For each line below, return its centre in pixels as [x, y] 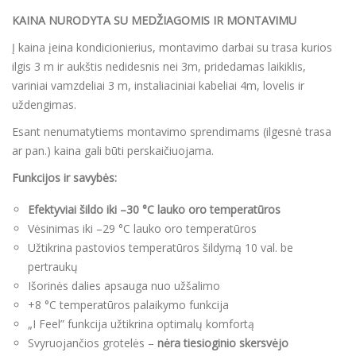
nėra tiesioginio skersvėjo [223, 342]
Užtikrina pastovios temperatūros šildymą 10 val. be [161, 247]
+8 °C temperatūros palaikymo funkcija [128, 304]
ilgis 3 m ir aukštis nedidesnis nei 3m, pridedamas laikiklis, [159, 66]
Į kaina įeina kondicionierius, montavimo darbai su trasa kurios [172, 47]
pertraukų [53, 266]
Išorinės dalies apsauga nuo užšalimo [124, 285]
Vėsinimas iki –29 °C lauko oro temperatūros [142, 228]
